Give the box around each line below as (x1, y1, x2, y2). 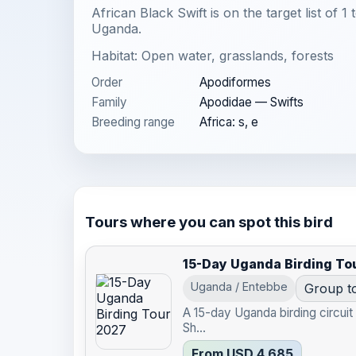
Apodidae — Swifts (199, 95, 304, 110)
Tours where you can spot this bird (85, 212, 333, 231)
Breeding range (91, 114, 175, 130)
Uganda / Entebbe (191, 280, 288, 294)
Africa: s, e (199, 114, 258, 130)
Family (91, 95, 127, 110)
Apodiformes (199, 75, 271, 90)
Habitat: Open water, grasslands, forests (91, 48, 334, 64)
